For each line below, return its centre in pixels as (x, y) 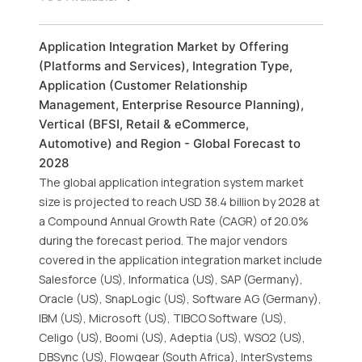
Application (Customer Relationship (143, 85)
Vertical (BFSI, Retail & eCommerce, (144, 124)
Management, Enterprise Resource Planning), (171, 105)
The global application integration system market (171, 182)
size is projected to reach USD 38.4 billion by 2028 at (179, 202)
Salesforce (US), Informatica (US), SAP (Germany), (171, 279)
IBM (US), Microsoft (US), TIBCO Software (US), (163, 318)
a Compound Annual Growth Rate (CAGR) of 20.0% (174, 221)
